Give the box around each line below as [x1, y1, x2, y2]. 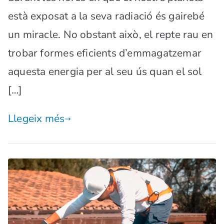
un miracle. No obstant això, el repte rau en [8, 27, 213, 42]
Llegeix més [8, 111, 65, 126]
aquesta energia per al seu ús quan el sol [8, 64, 202, 79]
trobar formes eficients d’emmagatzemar [8, 46, 201, 60]
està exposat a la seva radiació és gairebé [8, 9, 204, 23]
